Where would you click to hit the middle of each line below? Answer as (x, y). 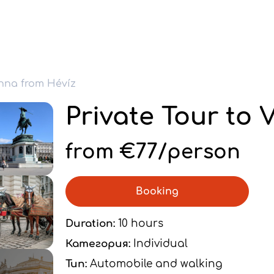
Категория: (98, 244)
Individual (159, 244)
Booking (157, 191)
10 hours (139, 224)
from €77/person (153, 152)
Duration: (90, 224)
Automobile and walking (155, 264)
